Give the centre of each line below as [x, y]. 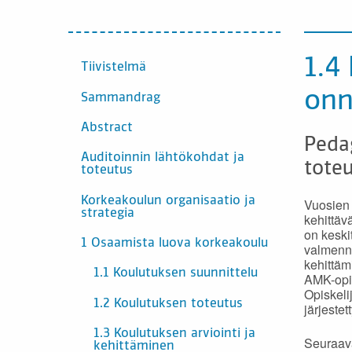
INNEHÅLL [99, 60]
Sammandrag [121, 98]
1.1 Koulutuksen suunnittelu [176, 274]
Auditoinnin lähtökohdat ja [163, 158]
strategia [108, 213]
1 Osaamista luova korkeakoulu [174, 244]
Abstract [107, 128]
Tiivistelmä [114, 68]
